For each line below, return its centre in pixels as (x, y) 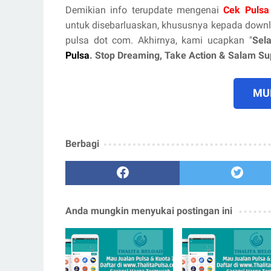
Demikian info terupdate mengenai (145, 10)
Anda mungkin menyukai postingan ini (149, 211)
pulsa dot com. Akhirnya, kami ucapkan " (159, 41)
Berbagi (82, 144)
